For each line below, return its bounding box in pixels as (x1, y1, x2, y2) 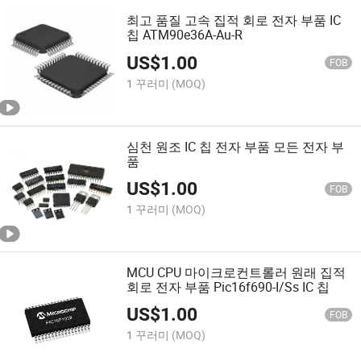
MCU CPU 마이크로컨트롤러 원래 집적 (127, 263, 346, 281)
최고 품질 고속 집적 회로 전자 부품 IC (127, 11, 342, 30)
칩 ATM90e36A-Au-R (127, 26, 243, 44)
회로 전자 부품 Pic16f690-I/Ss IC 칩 (127, 277, 330, 296)
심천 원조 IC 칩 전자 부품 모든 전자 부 (127, 137, 345, 156)
